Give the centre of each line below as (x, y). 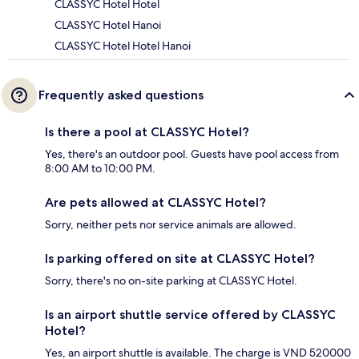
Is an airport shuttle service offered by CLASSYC (190, 314)
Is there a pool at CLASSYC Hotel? (147, 131)
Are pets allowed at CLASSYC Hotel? (155, 202)
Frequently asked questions (121, 95)
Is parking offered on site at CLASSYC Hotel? (180, 258)
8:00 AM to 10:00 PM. (100, 168)
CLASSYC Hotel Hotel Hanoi (123, 45)
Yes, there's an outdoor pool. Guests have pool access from (192, 153)
